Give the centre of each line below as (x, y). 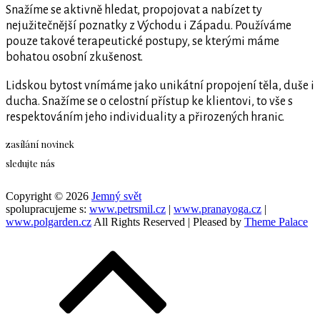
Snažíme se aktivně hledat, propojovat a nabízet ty (134, 10)
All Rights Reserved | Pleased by (169, 222)
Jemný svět (116, 196)
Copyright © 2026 (49, 196)
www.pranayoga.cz (217, 209)
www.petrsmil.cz (127, 209)
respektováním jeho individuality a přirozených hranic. (145, 117)
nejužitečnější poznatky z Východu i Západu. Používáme (149, 25)
